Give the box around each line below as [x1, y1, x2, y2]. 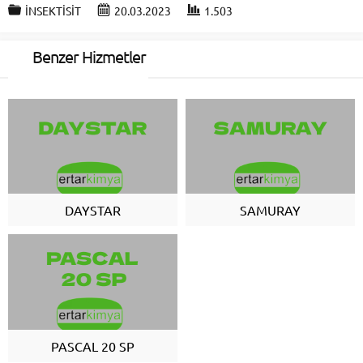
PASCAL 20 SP [51, 337, 135, 354]
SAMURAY [240, 202, 301, 219]
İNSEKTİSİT [25, 2, 81, 18]
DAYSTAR [65, 202, 121, 219]
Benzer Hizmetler [32, 45, 146, 66]
